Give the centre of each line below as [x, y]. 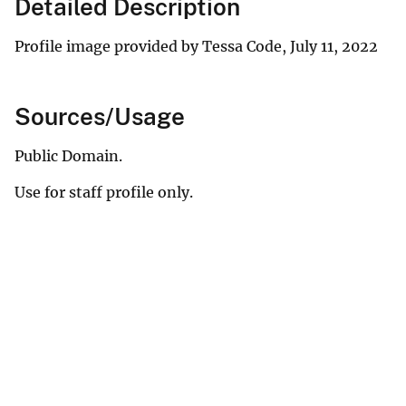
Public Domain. [68, 155]
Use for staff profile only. [104, 192]
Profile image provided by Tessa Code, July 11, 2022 [196, 46]
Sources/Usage [100, 116]
